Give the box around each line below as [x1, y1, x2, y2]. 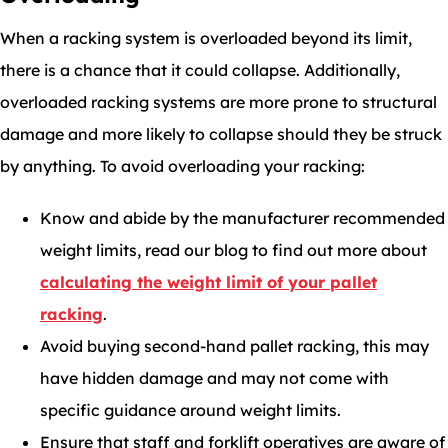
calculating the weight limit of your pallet [40, 272, 377, 293]
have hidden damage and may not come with [40, 368, 389, 389]
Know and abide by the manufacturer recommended [40, 208, 445, 229]
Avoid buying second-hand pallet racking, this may [40, 336, 429, 357]
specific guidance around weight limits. [40, 400, 341, 421]
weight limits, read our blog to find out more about [40, 240, 427, 261]
